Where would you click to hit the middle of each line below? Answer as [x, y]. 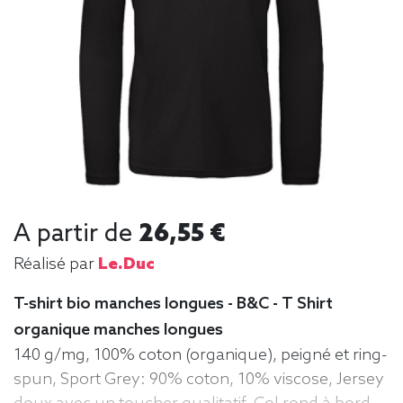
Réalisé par [56, 264]
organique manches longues [118, 330]
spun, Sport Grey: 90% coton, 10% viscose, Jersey [199, 379]
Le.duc [126, 264]
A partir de [76, 234]
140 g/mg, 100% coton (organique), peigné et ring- [200, 355]
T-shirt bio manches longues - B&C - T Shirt [173, 304]
